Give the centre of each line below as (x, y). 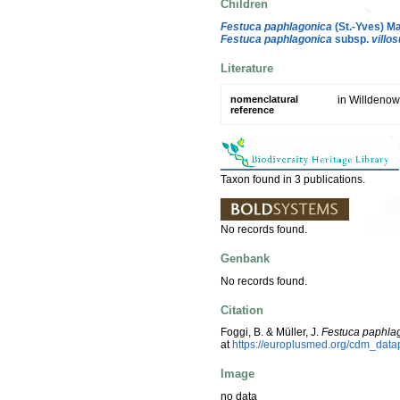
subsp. (352, 39)
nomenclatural (264, 100)
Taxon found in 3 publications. (293, 180)
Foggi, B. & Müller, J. (271, 333)
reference (252, 110)
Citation (242, 310)
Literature (247, 68)
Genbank (245, 259)
